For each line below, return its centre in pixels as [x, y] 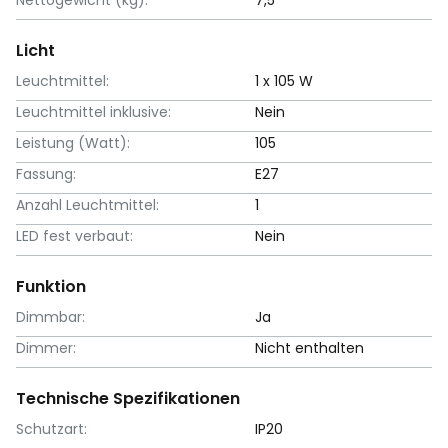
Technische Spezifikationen [128, 398]
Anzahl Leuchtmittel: [87, 204]
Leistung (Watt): [73, 142]
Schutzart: [51, 428]
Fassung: [46, 173]
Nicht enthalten [310, 347]
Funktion [51, 286]
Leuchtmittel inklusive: [93, 111]
